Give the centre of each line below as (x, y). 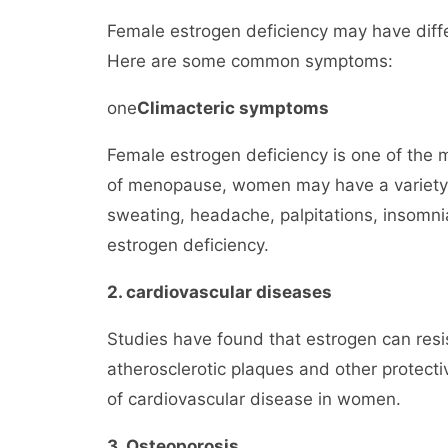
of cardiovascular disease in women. (254, 399)
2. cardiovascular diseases (219, 292)
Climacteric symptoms (233, 108)
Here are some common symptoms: (250, 61)
